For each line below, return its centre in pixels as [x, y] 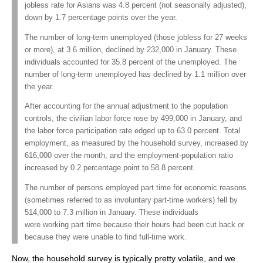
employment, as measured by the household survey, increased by [136, 144]
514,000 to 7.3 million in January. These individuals [112, 212]
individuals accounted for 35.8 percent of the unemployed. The [131, 62]
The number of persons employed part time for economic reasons [136, 188]
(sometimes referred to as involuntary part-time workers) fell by [131, 200]
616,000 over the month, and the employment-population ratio [129, 156]
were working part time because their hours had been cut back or [134, 225]
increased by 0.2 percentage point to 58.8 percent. [110, 168]
